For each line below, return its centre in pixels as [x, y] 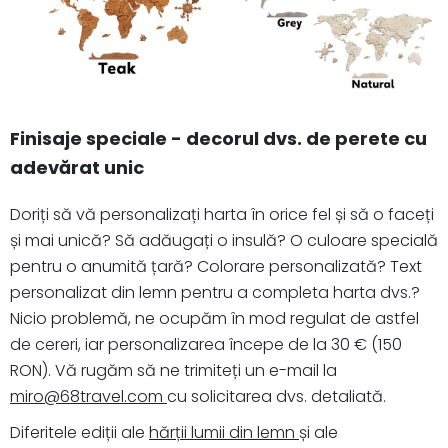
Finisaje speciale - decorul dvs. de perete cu [218, 138]
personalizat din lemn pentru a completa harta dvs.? [215, 292]
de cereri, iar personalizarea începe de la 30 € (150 [206, 344]
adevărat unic [77, 167]
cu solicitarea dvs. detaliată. [276, 396]
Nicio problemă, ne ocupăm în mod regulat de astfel [214, 318]
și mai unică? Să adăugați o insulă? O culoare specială [224, 240]
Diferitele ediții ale [79, 432]
